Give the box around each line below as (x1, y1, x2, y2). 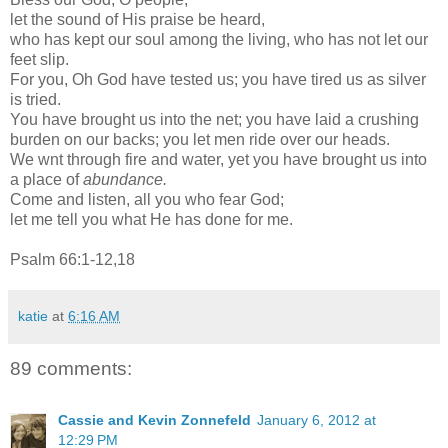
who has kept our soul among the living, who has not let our (10, 30, 428, 48)
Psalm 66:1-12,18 (10, 250, 135, 268)
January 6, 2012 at (257, 412, 376, 428)
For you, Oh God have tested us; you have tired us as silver (10, 70, 426, 88)
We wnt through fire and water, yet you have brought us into (10, 150, 427, 168)
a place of (10, 170, 83, 188)
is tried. (10, 90, 61, 108)
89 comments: (10, 357, 132, 379)
